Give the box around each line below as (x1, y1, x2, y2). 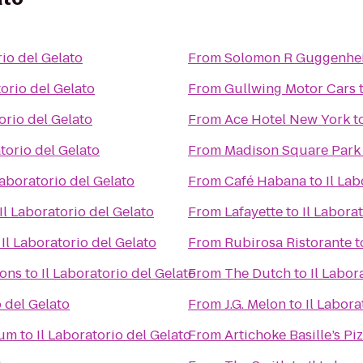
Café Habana (224, 172, 306, 190)
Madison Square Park (224, 141, 361, 160)
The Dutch (224, 264, 291, 283)
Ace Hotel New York (224, 110, 350, 129)
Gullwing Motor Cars (224, 79, 356, 98)
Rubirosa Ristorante (224, 233, 352, 252)
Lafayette (224, 203, 283, 221)
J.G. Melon (224, 295, 286, 314)
